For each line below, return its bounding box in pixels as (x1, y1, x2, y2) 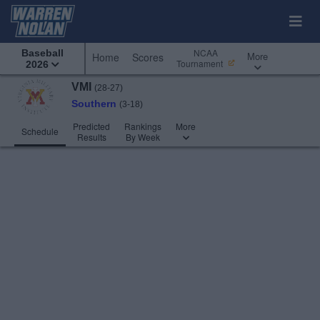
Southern (71, 98, 116, 109)
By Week (126, 131, 160, 143)
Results (76, 131, 106, 143)
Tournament (176, 57, 225, 69)
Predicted (73, 120, 110, 132)
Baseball (21, 47, 64, 59)
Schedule (21, 125, 59, 137)
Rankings (124, 120, 161, 132)
